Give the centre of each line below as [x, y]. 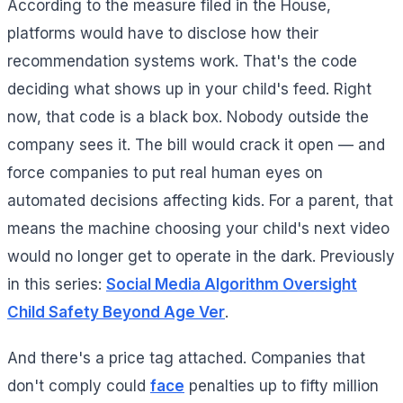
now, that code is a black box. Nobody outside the [188, 117]
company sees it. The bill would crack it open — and [196, 145]
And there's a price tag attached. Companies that [186, 358]
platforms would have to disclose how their [163, 34]
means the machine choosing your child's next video [198, 229]
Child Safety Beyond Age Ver [116, 313]
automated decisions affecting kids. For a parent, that [200, 201]
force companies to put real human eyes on [165, 173]
